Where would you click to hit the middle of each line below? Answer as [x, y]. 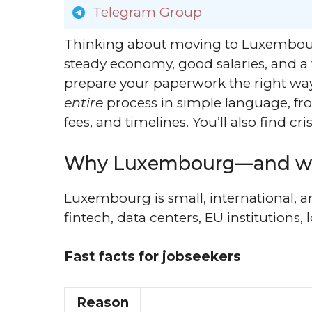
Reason [102, 302]
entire [84, 103]
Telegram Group [147, 12]
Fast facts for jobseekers [153, 257]
